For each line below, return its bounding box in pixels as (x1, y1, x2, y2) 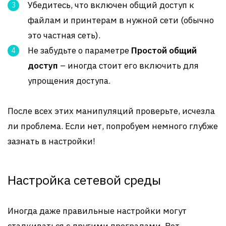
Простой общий (131, 45, 197, 56)
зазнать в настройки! (8, 136, 95, 147)
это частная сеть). (28, 30, 100, 41)
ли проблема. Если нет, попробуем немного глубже (8, 121, 218, 132)
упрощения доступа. (28, 75, 110, 86)
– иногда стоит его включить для (58, 60, 199, 71)
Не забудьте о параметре (28, 45, 131, 56)
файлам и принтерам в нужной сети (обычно (28, 15, 214, 26)
